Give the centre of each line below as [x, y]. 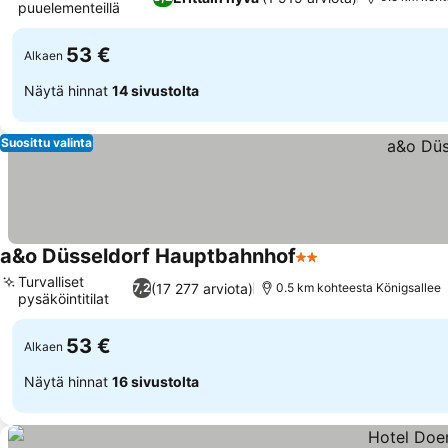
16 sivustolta [155, 381]
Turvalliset [51, 281]
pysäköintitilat [63, 298]
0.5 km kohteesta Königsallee [358, 287]
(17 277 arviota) [201, 288]
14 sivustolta [155, 90]
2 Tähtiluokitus [350, 267]
